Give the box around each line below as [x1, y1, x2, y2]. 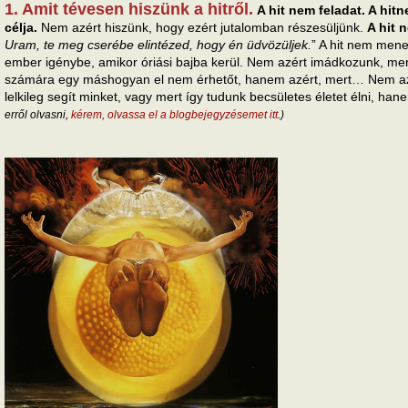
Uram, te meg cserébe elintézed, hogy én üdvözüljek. [5, 37, 311, 53]
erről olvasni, [5, 108, 71, 122]
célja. [5, 20, 37, 36]
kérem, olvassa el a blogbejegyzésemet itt [71, 108, 278, 122]
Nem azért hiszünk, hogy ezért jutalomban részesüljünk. [37, 20, 367, 36]
